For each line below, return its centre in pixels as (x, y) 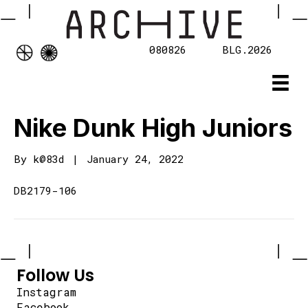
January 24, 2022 (135, 159)
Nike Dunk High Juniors (153, 128)
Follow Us (55, 276)
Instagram (46, 292)
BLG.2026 (247, 50)
